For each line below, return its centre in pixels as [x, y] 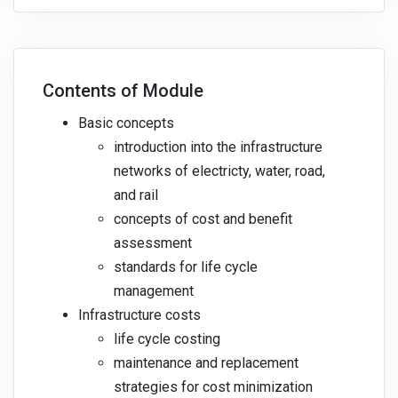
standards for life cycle [186, 267]
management [154, 291]
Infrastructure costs [139, 315]
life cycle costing [167, 339]
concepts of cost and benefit [203, 219]
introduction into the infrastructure [218, 147]
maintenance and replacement [206, 363]
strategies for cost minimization [213, 387]
